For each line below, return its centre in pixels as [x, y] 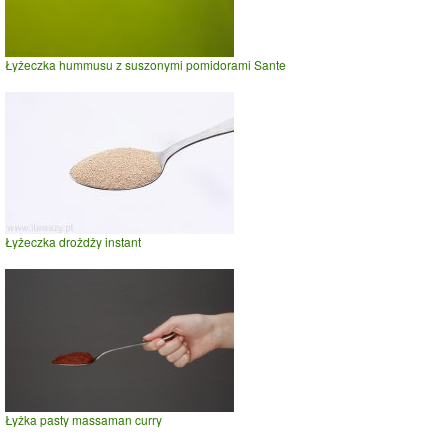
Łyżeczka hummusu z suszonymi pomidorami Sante [145, 65]
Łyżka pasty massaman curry [83, 420]
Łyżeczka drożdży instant [73, 242]
